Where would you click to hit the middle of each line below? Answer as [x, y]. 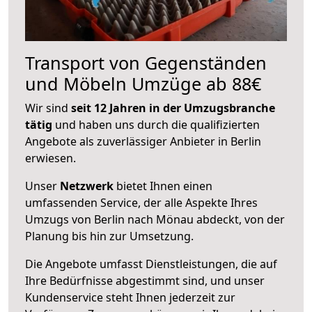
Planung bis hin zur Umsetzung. [109, 236]
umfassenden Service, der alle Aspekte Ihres [141, 202]
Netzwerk [87, 186]
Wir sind [48, 108]
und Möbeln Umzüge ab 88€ [143, 83]
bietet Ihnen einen [163, 186]
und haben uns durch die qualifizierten [156, 124]
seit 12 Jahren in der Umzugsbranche [173, 108]
